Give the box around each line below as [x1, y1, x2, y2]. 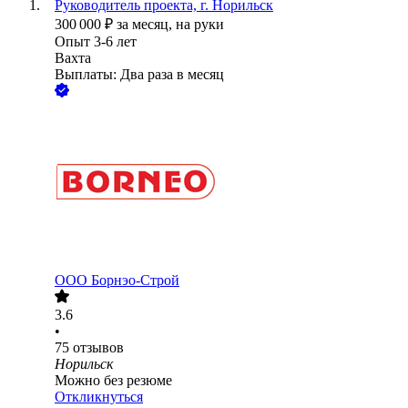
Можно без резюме [55, 372, 172, 389]
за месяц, [117, 16, 176, 33]
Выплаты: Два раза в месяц [55, 66, 224, 83]
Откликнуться [55, 389, 143, 405]
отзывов [73, 340, 124, 356]
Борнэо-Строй [91, 272, 179, 289]
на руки [176, 16, 224, 33]
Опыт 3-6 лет [55, 34, 137, 50]
